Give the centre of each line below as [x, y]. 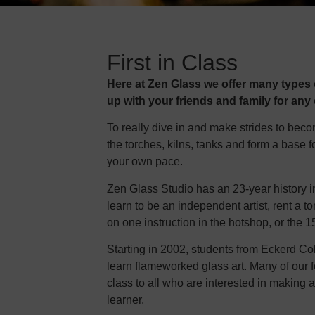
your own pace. [145, 162]
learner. [126, 300]
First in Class [172, 62]
